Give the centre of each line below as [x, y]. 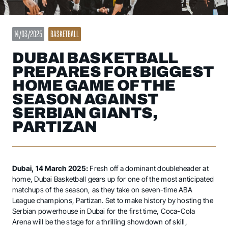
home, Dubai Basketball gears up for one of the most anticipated [113, 179]
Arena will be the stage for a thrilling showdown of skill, [100, 222]
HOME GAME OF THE [94, 86]
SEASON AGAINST [85, 99]
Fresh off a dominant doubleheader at [149, 168]
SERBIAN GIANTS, [85, 113]
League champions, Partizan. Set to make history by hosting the [113, 201]
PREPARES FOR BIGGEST [113, 72]
